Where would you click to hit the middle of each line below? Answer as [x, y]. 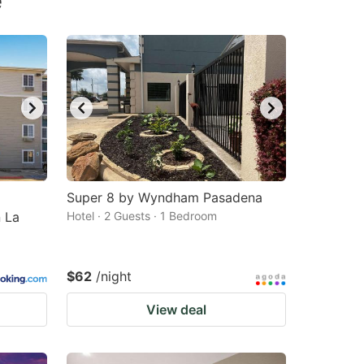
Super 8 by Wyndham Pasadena [165, 197]
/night [114, 276]
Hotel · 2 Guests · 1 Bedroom [142, 216]
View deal [176, 310]
